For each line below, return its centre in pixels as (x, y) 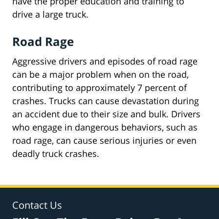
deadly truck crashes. (56, 154)
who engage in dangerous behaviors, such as (105, 127)
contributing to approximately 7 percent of (99, 88)
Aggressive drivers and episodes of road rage (105, 61)
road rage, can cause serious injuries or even (104, 141)
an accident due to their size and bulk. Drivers (106, 114)
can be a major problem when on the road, (100, 75)
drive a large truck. (50, 14)
